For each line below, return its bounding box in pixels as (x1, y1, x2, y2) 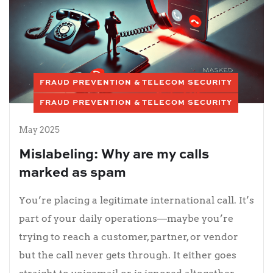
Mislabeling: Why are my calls (19, 147, 209, 161)
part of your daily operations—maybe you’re (19, 212, 233, 224)
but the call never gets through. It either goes (19, 249, 236, 261)
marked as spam (19, 166, 126, 180)
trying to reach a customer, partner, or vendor (19, 230, 238, 243)
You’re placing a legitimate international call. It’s (19, 194, 254, 206)
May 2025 (19, 124, 60, 135)
